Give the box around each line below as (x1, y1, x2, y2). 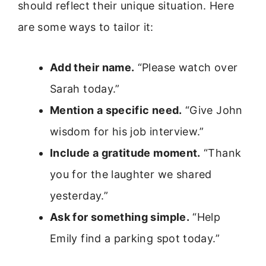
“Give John (182, 104, 243, 117)
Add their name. (50, 61, 135, 74)
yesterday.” (50, 189, 108, 202)
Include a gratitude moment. (50, 147, 201, 160)
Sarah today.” (50, 83, 120, 96)
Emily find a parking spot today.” (50, 232, 220, 245)
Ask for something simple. (50, 211, 189, 224)
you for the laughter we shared (50, 168, 212, 181)
